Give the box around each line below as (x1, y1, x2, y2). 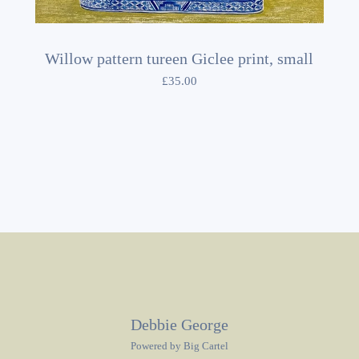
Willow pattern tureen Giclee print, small (45, 50, 314, 68)
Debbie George (131, 316, 228, 334)
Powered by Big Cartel (131, 340, 228, 353)
